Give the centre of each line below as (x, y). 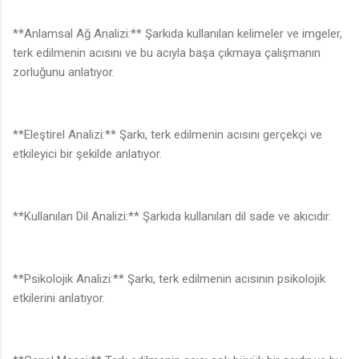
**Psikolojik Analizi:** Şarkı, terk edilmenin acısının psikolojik (169, 279)
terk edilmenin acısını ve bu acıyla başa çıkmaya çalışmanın (167, 53)
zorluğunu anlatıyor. (64, 73)
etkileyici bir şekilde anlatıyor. (87, 154)
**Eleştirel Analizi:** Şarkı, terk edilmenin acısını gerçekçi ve (167, 135)
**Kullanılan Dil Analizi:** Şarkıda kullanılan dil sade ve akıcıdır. (172, 217)
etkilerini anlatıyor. (59, 298)
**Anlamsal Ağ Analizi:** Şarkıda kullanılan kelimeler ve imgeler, (177, 34)
